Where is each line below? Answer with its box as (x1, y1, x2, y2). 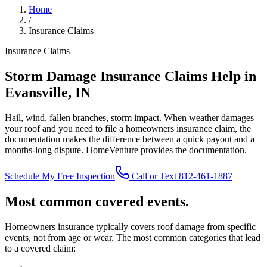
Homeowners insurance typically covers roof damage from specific (5, 221, 256, 232)
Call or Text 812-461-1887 (129, 170, 232, 181)
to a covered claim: (5, 243, 76, 253)
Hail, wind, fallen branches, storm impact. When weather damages (5, 112, 254, 123)
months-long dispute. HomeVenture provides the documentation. (5, 144, 247, 155)
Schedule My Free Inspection (5, 170, 115, 181)
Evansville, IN (5, 84, 91, 100)
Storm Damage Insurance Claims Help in (5, 68, 256, 84)
